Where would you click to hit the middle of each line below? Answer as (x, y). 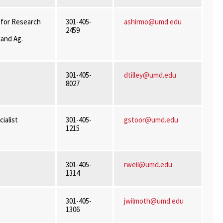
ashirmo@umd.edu (153, 22)
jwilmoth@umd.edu (154, 201)
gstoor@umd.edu (151, 120)
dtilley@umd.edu (150, 75)
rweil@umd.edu (148, 165)
